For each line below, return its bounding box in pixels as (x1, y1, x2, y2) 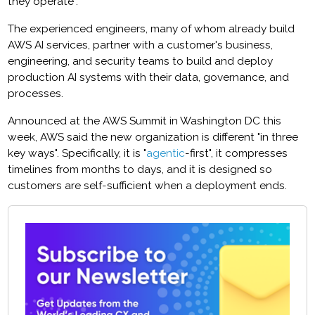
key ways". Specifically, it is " (8, 147, 147, 160)
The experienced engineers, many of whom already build (8, 22, 295, 36)
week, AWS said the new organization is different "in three (8, 131, 299, 144)
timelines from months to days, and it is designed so (8, 163, 273, 176)
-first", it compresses (185, 147, 288, 160)
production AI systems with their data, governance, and (8, 71, 290, 84)
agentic (146, 147, 186, 160)
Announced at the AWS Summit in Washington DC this (8, 115, 282, 128)
